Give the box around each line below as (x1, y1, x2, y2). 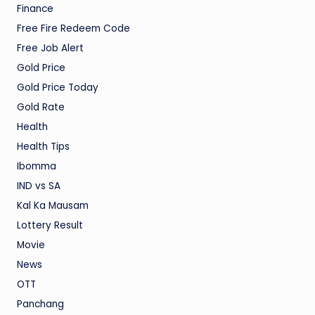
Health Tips (17, 139, 70, 153)
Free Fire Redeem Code (17, 21, 130, 35)
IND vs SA (17, 179, 60, 193)
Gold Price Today (17, 80, 98, 94)
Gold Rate (17, 100, 65, 114)
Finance (17, 1, 53, 15)
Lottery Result (17, 218, 83, 232)
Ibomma (17, 159, 56, 173)
